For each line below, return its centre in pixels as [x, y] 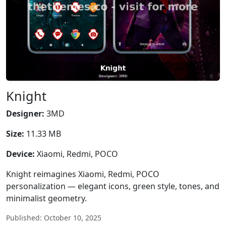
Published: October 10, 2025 [54, 218]
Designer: [25, 114]
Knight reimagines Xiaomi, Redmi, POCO [83, 174]
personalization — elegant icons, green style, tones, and [113, 186]
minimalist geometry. [46, 198]
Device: [20, 154]
